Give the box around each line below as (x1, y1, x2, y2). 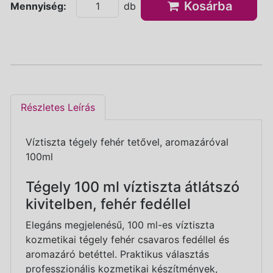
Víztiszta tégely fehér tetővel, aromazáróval (26, 135, 229, 148)
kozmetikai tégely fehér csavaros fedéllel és (26, 233, 229, 246)
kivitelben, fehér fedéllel (26, 194, 191, 213)
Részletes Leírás (21, 101, 95, 113)
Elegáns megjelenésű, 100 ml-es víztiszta (26, 218, 214, 231)
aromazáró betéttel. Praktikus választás (26, 247, 209, 260)
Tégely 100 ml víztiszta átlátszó (26, 177, 239, 196)
